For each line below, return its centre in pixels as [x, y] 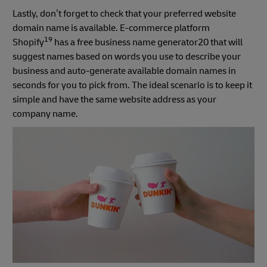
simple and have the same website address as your [114, 100]
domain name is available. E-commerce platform [111, 28]
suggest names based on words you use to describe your [127, 57]
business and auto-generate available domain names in [124, 71]
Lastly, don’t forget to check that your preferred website [124, 14]
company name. [45, 114]
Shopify [28, 43]
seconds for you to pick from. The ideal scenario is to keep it [132, 86]
